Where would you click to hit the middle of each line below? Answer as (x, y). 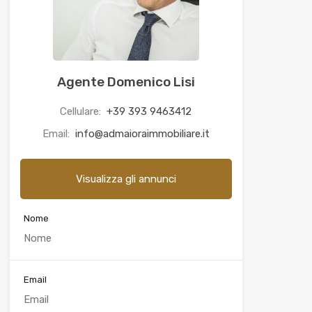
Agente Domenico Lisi (126, 82)
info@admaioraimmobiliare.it (142, 134)
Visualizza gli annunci (126, 179)
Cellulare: (82, 111)
